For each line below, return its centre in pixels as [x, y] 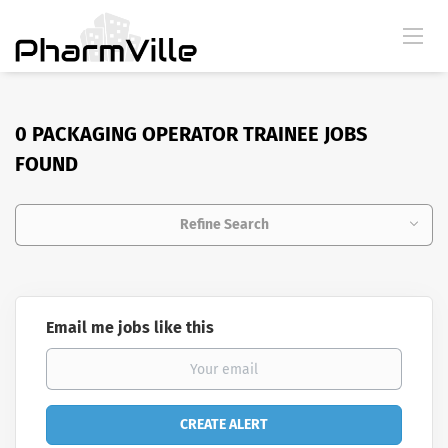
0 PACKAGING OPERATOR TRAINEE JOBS [191, 134]
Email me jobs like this [130, 327]
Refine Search [224, 224]
